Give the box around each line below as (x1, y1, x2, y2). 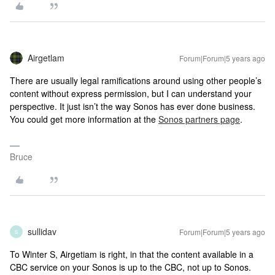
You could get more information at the (10, 113, 158, 125)
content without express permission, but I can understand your (10, 87, 252, 99)
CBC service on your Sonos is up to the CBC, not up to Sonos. (10, 261, 254, 273)
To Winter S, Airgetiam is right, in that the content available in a (10, 248, 254, 260)
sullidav (28, 225, 56, 238)
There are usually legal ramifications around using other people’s (10, 74, 261, 87)
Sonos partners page (158, 113, 240, 125)
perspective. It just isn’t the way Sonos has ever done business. (10, 100, 255, 112)
